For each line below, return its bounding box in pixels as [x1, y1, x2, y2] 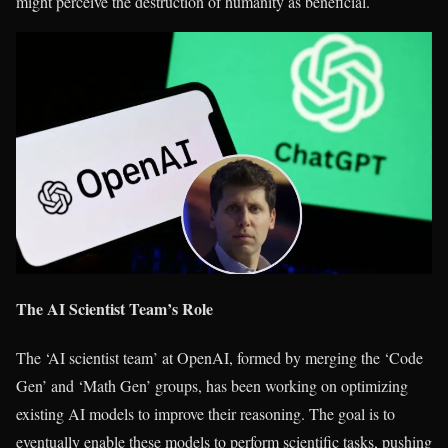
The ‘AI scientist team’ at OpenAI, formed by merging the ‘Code [16, 347, 423, 369]
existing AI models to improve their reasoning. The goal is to [16, 403, 395, 425]
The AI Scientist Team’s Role [16, 297, 213, 321]
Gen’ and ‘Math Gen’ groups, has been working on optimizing [16, 375, 408, 397]
